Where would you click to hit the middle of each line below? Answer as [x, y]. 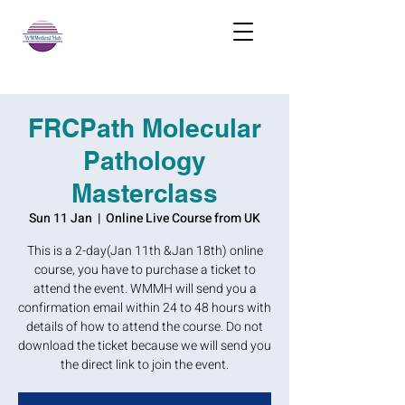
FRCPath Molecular [145, 128]
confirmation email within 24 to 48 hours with [145, 308]
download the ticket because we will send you [145, 346]
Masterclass [145, 193]
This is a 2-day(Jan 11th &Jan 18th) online [145, 251]
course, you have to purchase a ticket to [145, 270]
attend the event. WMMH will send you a [145, 289]
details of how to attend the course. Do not [145, 327]
